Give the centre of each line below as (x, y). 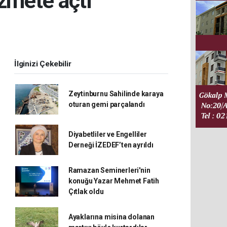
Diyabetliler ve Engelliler (107, 134)
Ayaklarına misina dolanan (111, 217)
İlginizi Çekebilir (43, 64)
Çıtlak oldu (86, 192)
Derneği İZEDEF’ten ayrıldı (111, 145)
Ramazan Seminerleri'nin (109, 170)
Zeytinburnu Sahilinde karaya (116, 94)
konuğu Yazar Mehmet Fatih (114, 181)
